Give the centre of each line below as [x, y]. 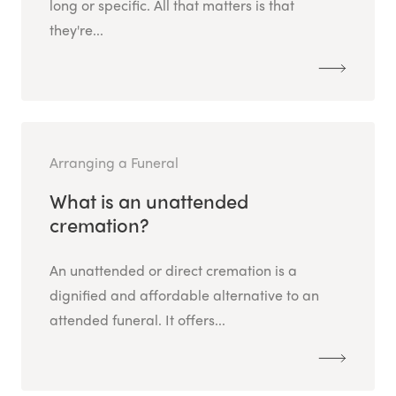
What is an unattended [149, 201]
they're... [76, 30]
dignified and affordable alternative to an [184, 295]
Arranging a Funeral [114, 163]
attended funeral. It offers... [137, 320]
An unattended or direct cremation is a [173, 270]
